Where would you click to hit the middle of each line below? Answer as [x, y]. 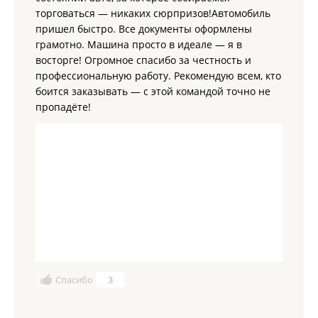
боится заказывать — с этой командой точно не [153, 91]
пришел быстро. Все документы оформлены [144, 29]
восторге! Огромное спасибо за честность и [143, 60]
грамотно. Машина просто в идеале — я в [139, 44]
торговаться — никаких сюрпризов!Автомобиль [153, 13]
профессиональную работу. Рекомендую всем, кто [158, 76]
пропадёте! [63, 107]
